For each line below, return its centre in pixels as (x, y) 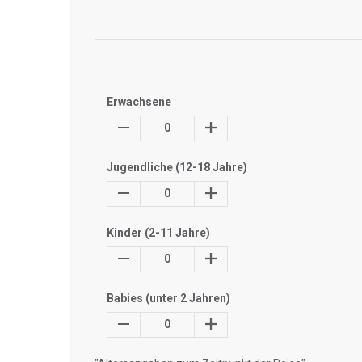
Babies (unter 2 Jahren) (168, 298)
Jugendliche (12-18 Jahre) (177, 167)
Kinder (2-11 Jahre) (158, 233)
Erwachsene (139, 102)
